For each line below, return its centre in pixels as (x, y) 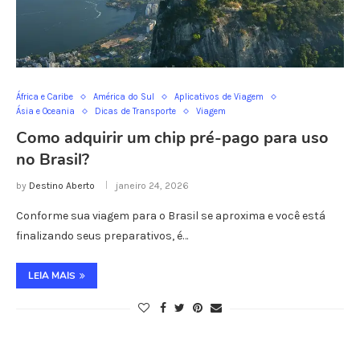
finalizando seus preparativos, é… (102, 236)
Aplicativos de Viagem (219, 97)
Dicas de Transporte (135, 112)
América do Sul (124, 97)
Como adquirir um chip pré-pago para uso (172, 138)
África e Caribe (45, 97)
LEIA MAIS (52, 276)
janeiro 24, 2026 (152, 186)
